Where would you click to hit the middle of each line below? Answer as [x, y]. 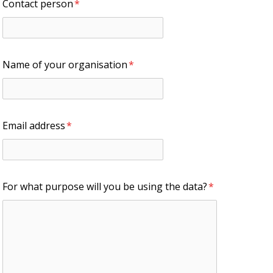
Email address [34, 125]
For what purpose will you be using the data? [105, 186]
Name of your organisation [65, 64]
